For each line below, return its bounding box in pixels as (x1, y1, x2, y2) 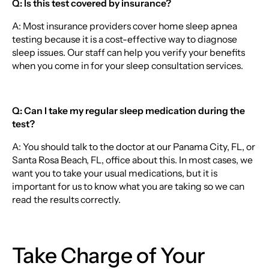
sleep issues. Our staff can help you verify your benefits (11, 46, 245, 58)
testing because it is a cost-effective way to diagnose (11, 33, 237, 45)
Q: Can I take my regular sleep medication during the (11, 105, 245, 117)
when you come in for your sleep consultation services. (11, 59, 243, 71)
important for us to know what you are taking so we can (11, 180, 244, 192)
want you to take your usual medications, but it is (11, 167, 217, 179)
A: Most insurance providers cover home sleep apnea (11, 20, 237, 32)
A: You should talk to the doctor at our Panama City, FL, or (11, 141, 255, 153)
